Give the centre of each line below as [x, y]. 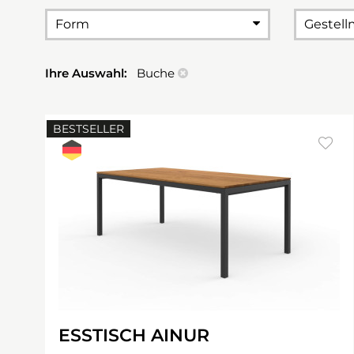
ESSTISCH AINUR [134, 335]
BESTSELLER [88, 129]
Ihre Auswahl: [88, 73]
